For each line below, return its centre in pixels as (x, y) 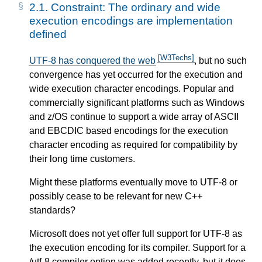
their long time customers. (82, 159)
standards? (52, 211)
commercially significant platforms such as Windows (137, 103)
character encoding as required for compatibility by (133, 145)
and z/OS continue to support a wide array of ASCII (134, 117)
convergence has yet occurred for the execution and (136, 75)
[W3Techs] (176, 57)
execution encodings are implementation (131, 20)
